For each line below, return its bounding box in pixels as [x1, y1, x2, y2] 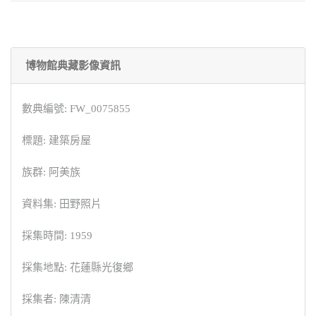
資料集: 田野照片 [22, 197, 102, 209]
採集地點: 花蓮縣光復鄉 [22, 261, 133, 273]
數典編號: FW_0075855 [22, 102, 130, 114]
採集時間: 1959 [22, 229, 92, 241]
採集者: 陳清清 [22, 293, 91, 305]
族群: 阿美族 [22, 166, 80, 178]
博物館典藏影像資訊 [25, 59, 121, 71]
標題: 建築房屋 [22, 134, 91, 146]
